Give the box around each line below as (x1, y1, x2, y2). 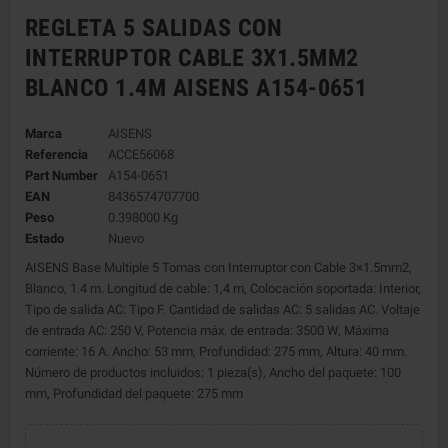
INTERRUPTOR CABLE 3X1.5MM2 (25, 44, 359, 72)
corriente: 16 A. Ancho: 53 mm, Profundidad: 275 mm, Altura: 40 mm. (25, 344, 407, 359)
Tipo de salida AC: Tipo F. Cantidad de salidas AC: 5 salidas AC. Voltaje (25, 302, 420, 317)
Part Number (25, 168, 98, 183)
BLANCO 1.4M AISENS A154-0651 (25, 74, 368, 102)
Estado (25, 231, 64, 246)
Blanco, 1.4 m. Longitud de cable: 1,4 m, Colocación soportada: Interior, (25, 281, 421, 296)
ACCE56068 (107, 147, 174, 162)
